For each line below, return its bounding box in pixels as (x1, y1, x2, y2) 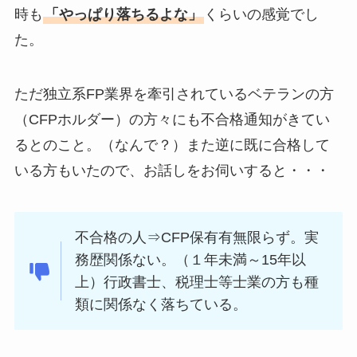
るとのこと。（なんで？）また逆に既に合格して (14, 137, 330, 154)
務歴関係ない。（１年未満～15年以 (75, 251, 307, 268)
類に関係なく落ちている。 (75, 296, 248, 312)
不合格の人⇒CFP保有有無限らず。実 (75, 229, 320, 245)
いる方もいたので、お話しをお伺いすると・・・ (14, 163, 330, 179)
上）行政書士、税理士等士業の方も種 (75, 273, 320, 290)
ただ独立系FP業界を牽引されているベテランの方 (14, 86, 334, 103)
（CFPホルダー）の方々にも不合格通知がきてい (14, 112, 330, 128)
